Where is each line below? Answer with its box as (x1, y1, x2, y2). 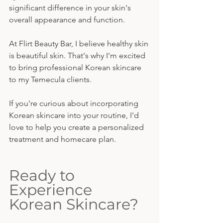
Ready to (9, 166, 79, 185)
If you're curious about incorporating (9, 99, 140, 109)
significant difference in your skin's (9, 3, 133, 13)
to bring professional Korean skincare (9, 63, 143, 73)
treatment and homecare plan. (9, 134, 116, 144)
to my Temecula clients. (9, 75, 92, 85)
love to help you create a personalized (9, 122, 146, 132)
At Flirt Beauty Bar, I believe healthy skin (9, 39, 150, 49)
